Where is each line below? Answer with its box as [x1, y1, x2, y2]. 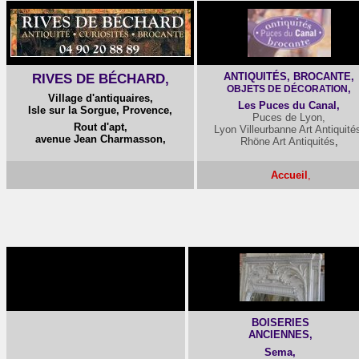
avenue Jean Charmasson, [34, 133, 166, 145]
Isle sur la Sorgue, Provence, [28, 104, 172, 116]
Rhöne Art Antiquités [240, 135, 335, 147]
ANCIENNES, [248, 329, 313, 341]
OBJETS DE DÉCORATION [227, 83, 348, 95]
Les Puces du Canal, [238, 99, 340, 111]
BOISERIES [251, 317, 309, 329]
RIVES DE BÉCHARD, [31, 71, 169, 87]
